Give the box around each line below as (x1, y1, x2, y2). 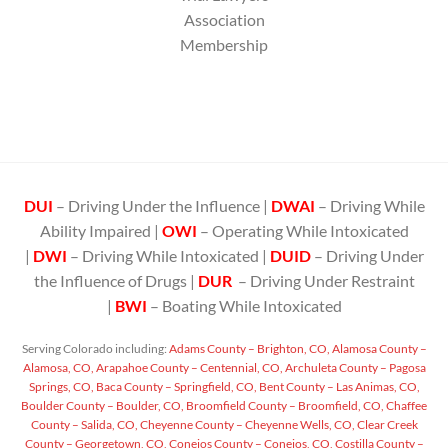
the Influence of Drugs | (33, 270, 198, 290)
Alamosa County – (329, 340, 427, 356)
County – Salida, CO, (30, 416, 138, 432)
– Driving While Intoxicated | (69, 245, 270, 265)
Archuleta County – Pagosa (282, 359, 426, 375)
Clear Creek (354, 416, 418, 432)
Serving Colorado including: (21, 340, 167, 356)
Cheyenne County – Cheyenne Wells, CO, (137, 416, 355, 432)
